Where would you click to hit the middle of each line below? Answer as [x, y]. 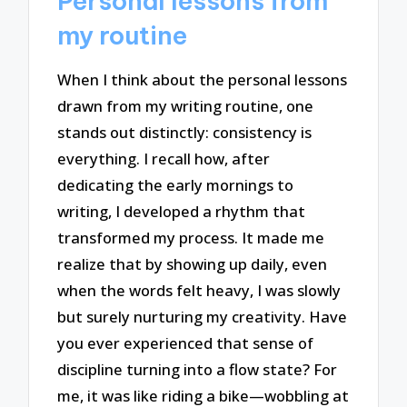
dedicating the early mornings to [176, 185]
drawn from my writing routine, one [186, 106]
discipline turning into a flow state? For [198, 370]
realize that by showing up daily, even [193, 264]
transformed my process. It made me [191, 238]
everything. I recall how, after [164, 159]
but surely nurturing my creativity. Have [203, 317]
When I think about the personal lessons [203, 80]
